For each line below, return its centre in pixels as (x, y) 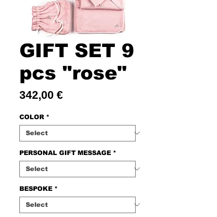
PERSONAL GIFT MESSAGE (65, 153)
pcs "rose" (73, 73)
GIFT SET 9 (77, 50)
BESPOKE (36, 188)
